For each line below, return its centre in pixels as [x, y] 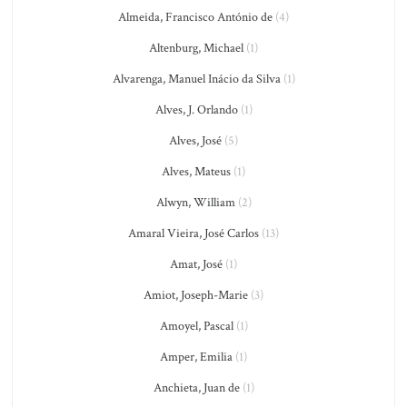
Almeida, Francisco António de [195, 17]
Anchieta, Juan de [196, 388]
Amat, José [196, 264]
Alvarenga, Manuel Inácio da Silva [196, 79]
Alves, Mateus [196, 172]
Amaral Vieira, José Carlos [194, 233]
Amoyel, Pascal [196, 326]
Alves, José [195, 141]
